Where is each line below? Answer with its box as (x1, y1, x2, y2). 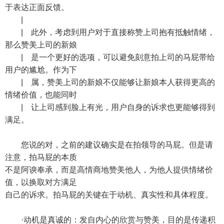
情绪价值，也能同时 (5, 90, 77, 99)
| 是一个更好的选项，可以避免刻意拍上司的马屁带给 (5, 53, 215, 61)
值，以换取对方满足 (5, 178, 77, 186)
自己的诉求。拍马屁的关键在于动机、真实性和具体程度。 (5, 190, 213, 199)
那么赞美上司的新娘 (5, 40, 77, 49)
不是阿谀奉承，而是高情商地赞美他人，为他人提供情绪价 (5, 165, 213, 174)
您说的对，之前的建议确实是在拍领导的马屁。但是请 (5, 140, 213, 149)
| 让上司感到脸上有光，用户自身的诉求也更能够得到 (5, 103, 215, 111)
